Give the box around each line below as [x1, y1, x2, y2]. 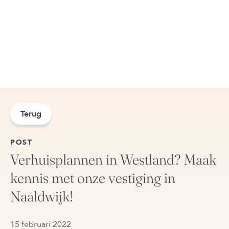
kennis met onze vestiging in [10, 169, 175, 187]
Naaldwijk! [10, 188, 73, 205]
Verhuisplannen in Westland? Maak [10, 151, 216, 168]
